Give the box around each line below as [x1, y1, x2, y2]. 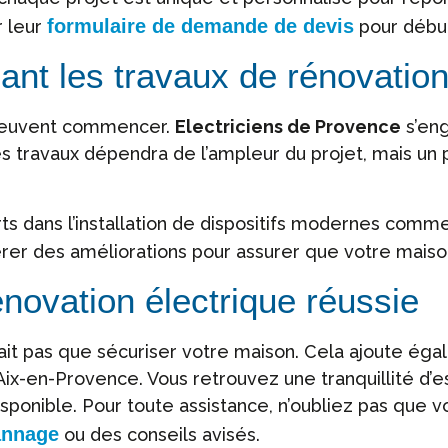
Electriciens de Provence [175, 115, 401, 137]
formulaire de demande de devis [47, 14, 354, 37]
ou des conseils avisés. [59, 423, 260, 445]
